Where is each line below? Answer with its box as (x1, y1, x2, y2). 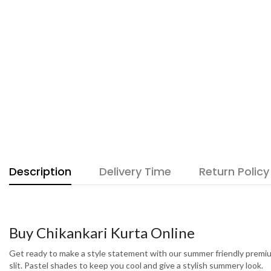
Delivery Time (99, 163, 171, 179)
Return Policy (199, 163, 269, 179)
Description (9, 163, 71, 179)
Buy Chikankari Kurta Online (9, 223, 195, 241)
